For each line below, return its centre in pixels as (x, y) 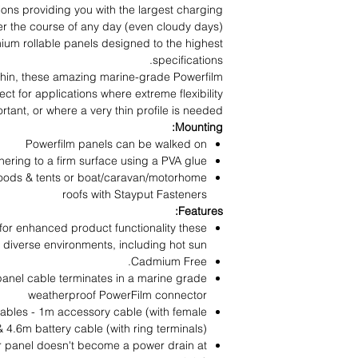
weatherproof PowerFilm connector (117, 295)
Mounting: (199, 127)
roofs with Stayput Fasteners (135, 194)
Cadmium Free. (169, 261)
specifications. (188, 60)
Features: (201, 211)
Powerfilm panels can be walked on (116, 144)
